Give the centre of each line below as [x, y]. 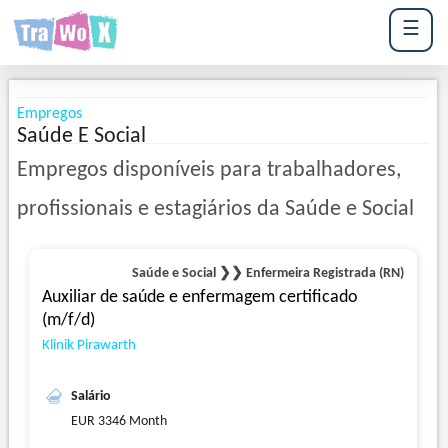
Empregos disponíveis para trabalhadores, [208, 170]
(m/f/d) [68, 321]
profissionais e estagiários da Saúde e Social [215, 209]
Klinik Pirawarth [88, 346]
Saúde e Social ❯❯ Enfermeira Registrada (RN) [268, 274]
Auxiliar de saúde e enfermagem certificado [199, 298]
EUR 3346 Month [118, 422]
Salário [90, 397]
